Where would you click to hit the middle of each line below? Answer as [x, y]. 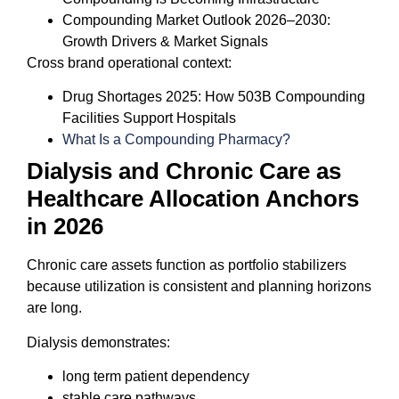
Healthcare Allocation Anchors [193, 199]
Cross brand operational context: [129, 62]
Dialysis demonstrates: [98, 342]
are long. [54, 308]
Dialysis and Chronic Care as [184, 171]
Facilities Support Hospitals [149, 118]
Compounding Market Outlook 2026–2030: [196, 20]
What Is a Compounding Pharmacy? [176, 140]
